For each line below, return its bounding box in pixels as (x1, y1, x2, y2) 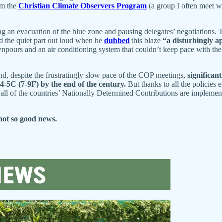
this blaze (130, 36, 163, 45)
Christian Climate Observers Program (18, 1, 147, 10)
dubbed (104, 36, 130, 45)
